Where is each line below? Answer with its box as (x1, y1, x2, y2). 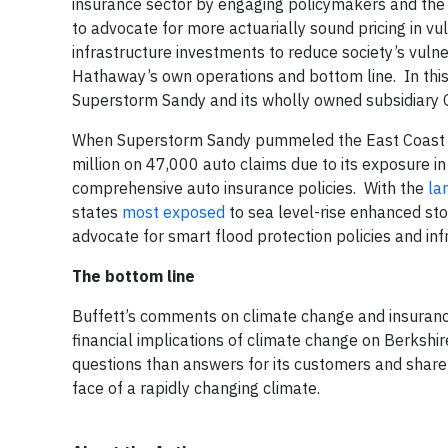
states (72, 202, 122, 222)
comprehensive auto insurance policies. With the (72, 178, 428, 198)
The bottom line (72, 266, 195, 286)
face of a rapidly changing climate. (72, 378, 320, 398)
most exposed (122, 202, 225, 222)
